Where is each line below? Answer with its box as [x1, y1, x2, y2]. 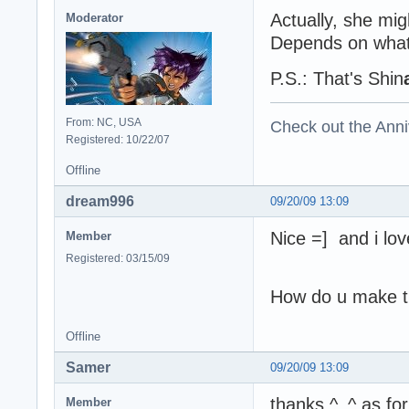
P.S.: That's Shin [270, 68, 404, 89]
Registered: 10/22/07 [66, 133, 170, 147]
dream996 [66, 194, 134, 210]
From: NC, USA [66, 116, 142, 130]
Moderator [66, 11, 123, 26]
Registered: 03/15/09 [66, 252, 170, 266]
